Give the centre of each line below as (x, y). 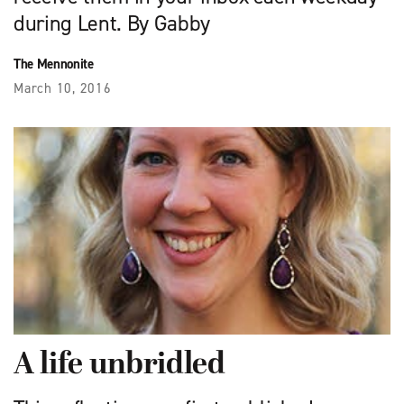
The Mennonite (54, 64)
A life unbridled (119, 365)
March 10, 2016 (63, 89)
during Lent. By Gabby (112, 24)
